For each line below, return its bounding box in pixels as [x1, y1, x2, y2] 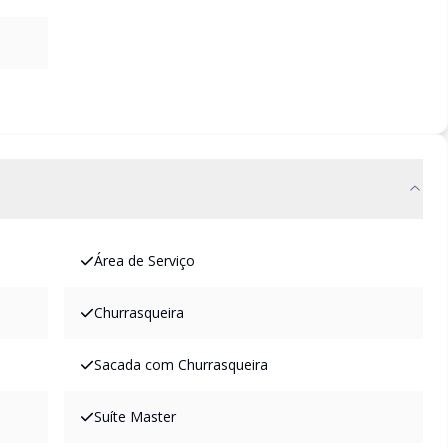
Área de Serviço [94, 251, 195, 270]
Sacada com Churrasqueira [94, 355, 268, 374]
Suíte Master [94, 407, 176, 426]
